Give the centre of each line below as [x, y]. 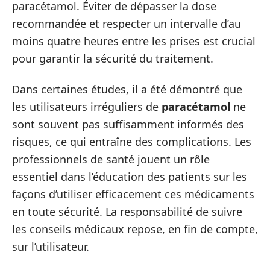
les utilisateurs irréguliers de [87, 107]
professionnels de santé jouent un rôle [111, 159]
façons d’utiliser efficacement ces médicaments [133, 194]
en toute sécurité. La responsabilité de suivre [127, 212]
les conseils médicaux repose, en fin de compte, [135, 229]
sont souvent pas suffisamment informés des [128, 124]
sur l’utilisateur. [51, 246]
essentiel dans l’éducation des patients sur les [130, 177]
